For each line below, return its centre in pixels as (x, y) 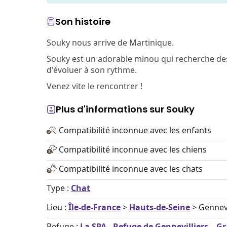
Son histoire (83, 22)
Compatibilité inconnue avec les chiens (133, 149)
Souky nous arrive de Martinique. (110, 43)
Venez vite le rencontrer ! (94, 86)
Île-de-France (94, 207)
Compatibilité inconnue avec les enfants (135, 130)
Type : (59, 188)
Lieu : (58, 207)
